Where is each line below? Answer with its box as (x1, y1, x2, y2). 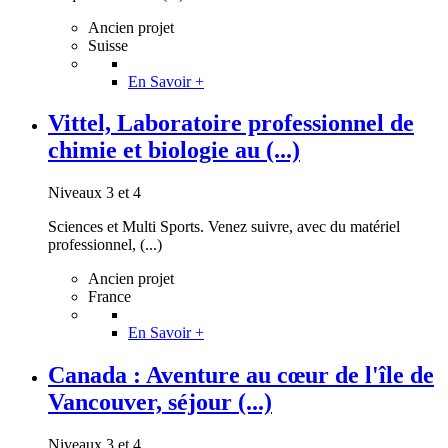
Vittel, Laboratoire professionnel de (48, 110, 414, 137)
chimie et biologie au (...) (48, 137, 300, 164)
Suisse (88, 36, 128, 54)
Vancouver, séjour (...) (48, 389, 272, 416)
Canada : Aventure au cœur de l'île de (48, 362, 434, 389)
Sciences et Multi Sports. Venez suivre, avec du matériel (48, 218, 400, 236)
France (88, 288, 131, 306)
